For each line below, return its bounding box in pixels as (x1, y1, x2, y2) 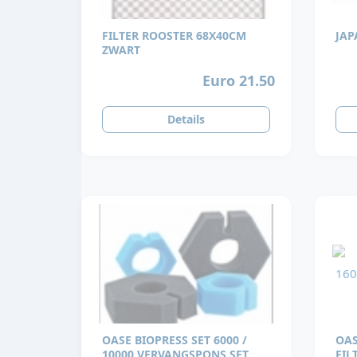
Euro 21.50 (202, 70, 276, 90)
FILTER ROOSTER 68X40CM (102, 28, 246, 43)
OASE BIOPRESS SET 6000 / (102, 332, 247, 348)
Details (167, 112, 205, 127)
